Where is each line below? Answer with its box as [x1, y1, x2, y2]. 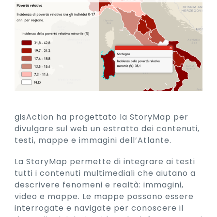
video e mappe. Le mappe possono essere [15, 191, 194, 202]
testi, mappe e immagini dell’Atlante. [15, 135, 171, 146]
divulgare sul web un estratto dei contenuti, [15, 123, 200, 135]
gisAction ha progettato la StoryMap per [15, 111, 188, 123]
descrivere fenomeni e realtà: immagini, [15, 179, 184, 191]
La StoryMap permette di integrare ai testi [15, 156, 195, 168]
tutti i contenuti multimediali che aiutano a [15, 168, 196, 179]
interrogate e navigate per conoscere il [15, 202, 184, 214]
